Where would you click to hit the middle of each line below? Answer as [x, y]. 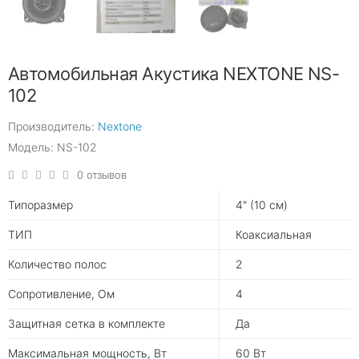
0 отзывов [102, 175]
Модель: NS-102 [52, 147]
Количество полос [57, 264]
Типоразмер [40, 205]
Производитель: [53, 126]
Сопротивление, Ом [61, 294]
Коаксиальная [274, 234]
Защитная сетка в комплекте [87, 323]
